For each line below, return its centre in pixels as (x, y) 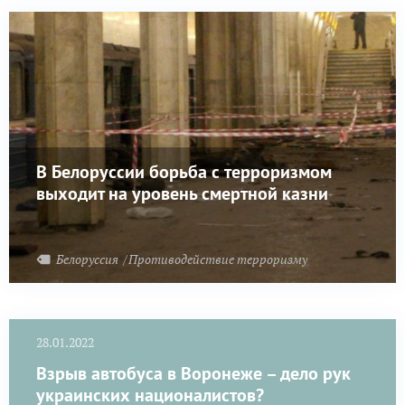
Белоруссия (89, 259)
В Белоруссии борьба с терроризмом (184, 171)
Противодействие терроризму (218, 259)
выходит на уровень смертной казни (182, 193)
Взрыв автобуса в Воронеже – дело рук (193, 374)
